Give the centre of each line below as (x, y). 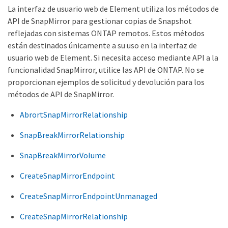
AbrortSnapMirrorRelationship (74, 115)
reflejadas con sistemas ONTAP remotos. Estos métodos (106, 33)
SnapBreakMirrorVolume (63, 155)
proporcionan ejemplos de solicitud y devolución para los (106, 82)
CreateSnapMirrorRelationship (74, 216)
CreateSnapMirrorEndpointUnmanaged (89, 196)
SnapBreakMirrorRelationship (72, 135)
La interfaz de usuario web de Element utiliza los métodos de (113, 9)
